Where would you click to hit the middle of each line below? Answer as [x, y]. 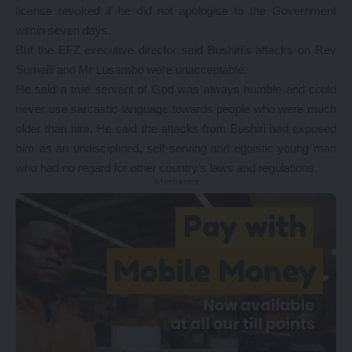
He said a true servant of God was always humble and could [176, 89]
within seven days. [63, 30]
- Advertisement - [176, 181]
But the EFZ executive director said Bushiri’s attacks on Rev [176, 50]
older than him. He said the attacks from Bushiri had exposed [176, 128]
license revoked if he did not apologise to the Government [176, 11]
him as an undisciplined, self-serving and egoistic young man [176, 148]
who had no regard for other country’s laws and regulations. [167, 168]
